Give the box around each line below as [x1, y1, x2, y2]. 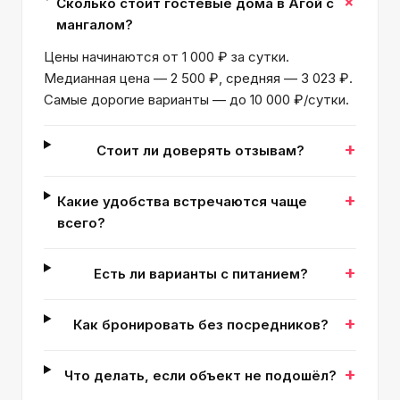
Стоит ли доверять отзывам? [96, 142, 305, 159]
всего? [57, 214, 106, 231]
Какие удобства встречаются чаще [57, 193, 308, 210]
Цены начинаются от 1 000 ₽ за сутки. [44, 48, 289, 65]
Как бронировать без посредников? [72, 316, 329, 333]
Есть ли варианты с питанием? [93, 265, 308, 282]
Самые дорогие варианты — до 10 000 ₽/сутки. [44, 91, 349, 108]
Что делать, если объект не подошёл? [64, 367, 337, 384]
